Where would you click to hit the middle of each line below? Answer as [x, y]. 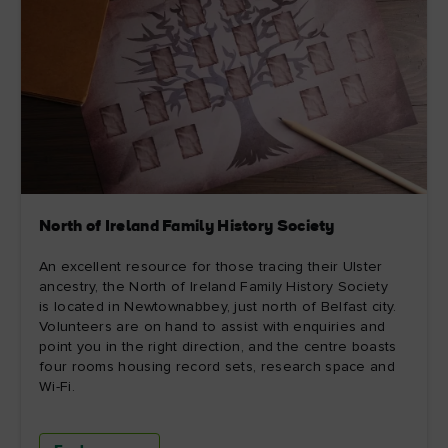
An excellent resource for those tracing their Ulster [211, 266]
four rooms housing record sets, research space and [217, 366]
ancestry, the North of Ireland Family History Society [213, 286]
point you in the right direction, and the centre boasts [218, 346]
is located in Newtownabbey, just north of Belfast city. [218, 306]
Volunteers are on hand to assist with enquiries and [212, 326]
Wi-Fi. [57, 386]
